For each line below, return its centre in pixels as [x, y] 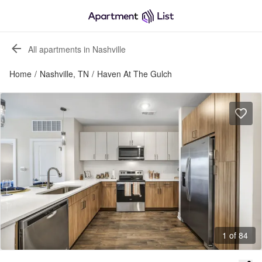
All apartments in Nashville [77, 49]
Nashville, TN [64, 74]
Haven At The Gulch [135, 74]
